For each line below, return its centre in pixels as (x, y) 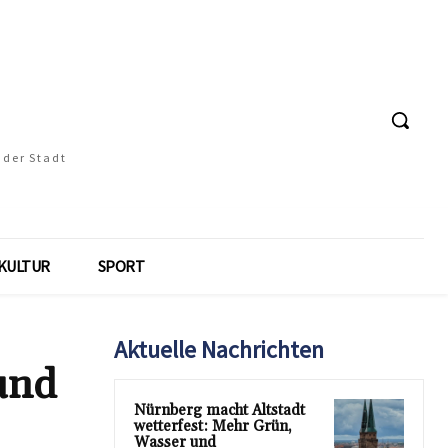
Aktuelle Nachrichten (219, 349)
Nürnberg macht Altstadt (219, 410)
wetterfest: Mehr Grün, (213, 426)
